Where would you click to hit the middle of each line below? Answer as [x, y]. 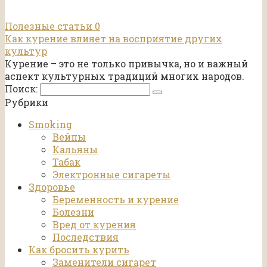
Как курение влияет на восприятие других [114, 39]
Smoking [50, 125]
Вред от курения [94, 225]
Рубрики [27, 103]
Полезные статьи [49, 26]
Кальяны [75, 150]
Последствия [86, 237]
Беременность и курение [116, 200]
